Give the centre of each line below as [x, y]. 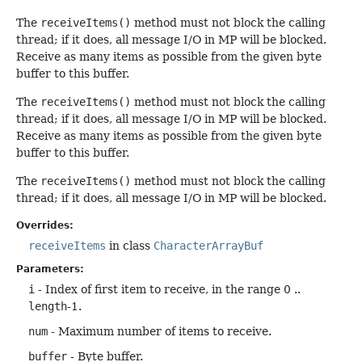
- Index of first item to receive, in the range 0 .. [168, 289]
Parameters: [50, 269]
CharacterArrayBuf [208, 245]
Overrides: [45, 225]
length [48, 306]
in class [130, 245]
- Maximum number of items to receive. [160, 331]
